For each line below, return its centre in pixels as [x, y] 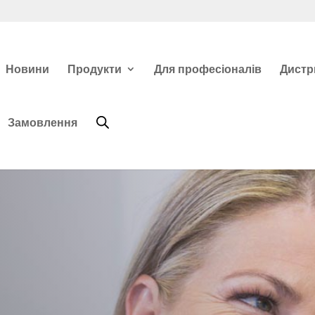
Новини [27, 69]
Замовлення [42, 122]
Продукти [94, 69]
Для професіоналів [207, 69]
